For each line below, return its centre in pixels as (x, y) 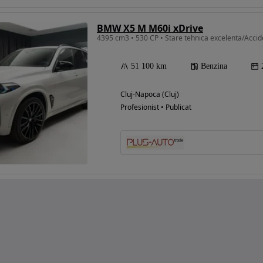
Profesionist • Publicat (156, 107)
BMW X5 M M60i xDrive (150, 28)
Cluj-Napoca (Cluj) (150, 95)
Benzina (214, 66)
